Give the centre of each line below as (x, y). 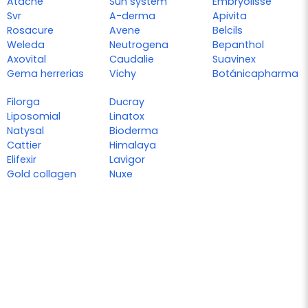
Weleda (26, 44)
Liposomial (34, 116)
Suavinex (234, 59)
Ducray (127, 101)
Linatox (127, 116)
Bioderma (134, 130)
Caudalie (132, 59)
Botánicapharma (255, 73)
